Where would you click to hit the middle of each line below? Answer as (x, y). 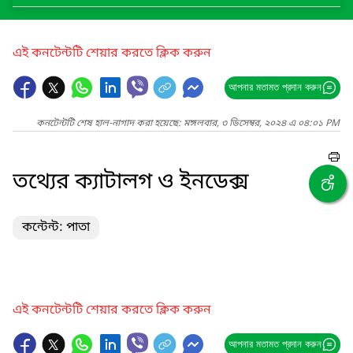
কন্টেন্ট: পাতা (56, 228)
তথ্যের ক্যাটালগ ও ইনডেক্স (131, 182)
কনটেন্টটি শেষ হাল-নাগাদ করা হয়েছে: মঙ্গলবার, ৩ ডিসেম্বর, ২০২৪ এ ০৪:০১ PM (188, 124)
